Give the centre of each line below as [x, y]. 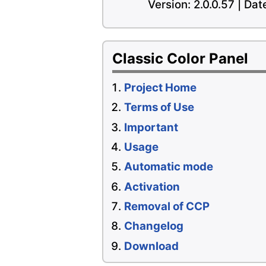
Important [151, 127]
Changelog [154, 226]
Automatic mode [169, 167]
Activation [152, 186]
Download [151, 246]
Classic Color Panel [180, 59]
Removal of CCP [167, 206]
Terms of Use [159, 107]
